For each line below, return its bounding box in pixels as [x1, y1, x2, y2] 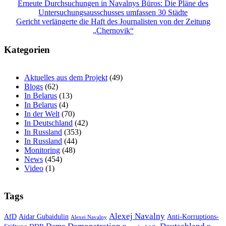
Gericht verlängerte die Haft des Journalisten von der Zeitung [16, 17, 210, 26]
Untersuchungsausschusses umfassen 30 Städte [38, 8, 188, 17]
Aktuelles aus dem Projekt [24, 73, 107, 82]
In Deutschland [24, 119, 73, 128]
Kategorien [4, 44, 50, 55]
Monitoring [24, 146, 60, 155]
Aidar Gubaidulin [19, 212, 69, 220]
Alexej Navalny [109, 211, 165, 221]
